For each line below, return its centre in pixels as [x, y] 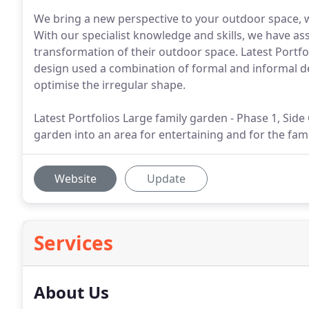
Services [73, 243]
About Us [71, 292]
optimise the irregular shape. [110, 85]
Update [166, 179]
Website [75, 179]
